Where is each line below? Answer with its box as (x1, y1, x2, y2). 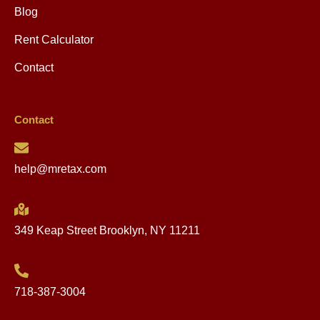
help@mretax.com (14, 163, 106, 176)
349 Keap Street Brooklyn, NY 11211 (14, 224, 200, 237)
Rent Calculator (14, 34, 94, 46)
